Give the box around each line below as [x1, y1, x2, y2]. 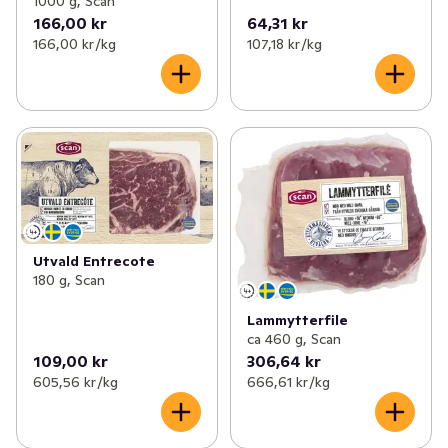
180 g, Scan [33, 270, 105, 289]
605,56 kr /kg [33, 373, 118, 392]
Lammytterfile [246, 311, 348, 330]
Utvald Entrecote [33, 251, 155, 270]
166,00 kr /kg [33, 34, 116, 53]
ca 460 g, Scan [246, 330, 341, 349]
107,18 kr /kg [246, 34, 322, 53]
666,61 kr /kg [246, 373, 330, 392]
